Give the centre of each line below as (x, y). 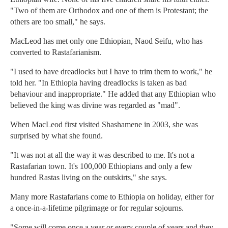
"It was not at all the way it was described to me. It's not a (102, 155)
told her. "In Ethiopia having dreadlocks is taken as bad (98, 83)
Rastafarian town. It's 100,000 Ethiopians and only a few (101, 166)
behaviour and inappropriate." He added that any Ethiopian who (113, 94)
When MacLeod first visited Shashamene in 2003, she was (104, 125)
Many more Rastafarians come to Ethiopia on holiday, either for (112, 197)
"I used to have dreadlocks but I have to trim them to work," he (111, 72)
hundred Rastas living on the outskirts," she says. (89, 178)
